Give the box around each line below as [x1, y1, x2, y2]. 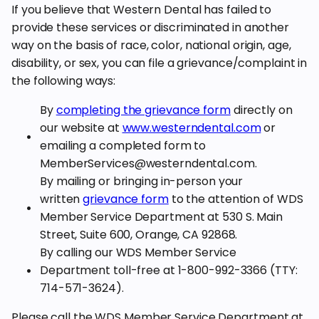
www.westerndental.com [122, 120, 261, 136]
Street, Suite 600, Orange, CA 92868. [40, 226, 238, 243]
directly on [230, 102, 293, 118]
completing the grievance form [56, 102, 231, 118]
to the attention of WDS [168, 191, 303, 207]
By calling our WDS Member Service [40, 244, 236, 261]
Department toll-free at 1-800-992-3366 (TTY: [40, 262, 298, 278]
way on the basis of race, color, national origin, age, [11, 37, 291, 53]
